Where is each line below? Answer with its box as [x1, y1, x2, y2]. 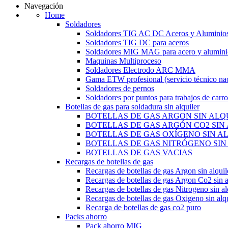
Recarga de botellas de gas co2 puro [85, 203, 201, 212]
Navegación [24, 2, 63, 10]
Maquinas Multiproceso [85, 56, 161, 65]
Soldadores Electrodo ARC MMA [85, 66, 195, 74]
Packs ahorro [65, 212, 107, 221]
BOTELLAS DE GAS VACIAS [85, 148, 192, 157]
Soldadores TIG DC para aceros [85, 38, 189, 47]
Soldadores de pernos [85, 84, 154, 93]
